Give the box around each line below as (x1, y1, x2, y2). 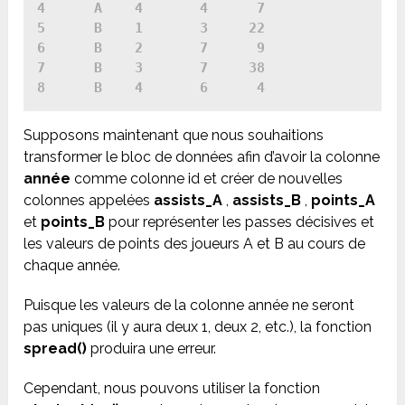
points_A (311, 192, 376, 210)
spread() (24, 340, 88, 358)
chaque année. (24, 257, 121, 275)
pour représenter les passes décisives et (105, 213, 375, 231)
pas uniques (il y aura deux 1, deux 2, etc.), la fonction (24, 318, 372, 336)
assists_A (154, 192, 223, 210)
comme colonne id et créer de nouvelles (71, 170, 344, 188)
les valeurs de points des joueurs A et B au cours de (24, 235, 366, 253)
